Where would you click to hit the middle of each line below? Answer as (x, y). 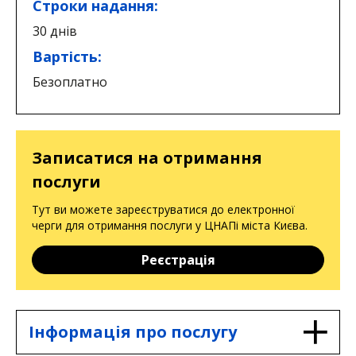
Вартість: (67, 56)
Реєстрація (178, 259)
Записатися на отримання (147, 157)
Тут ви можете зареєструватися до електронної (163, 209)
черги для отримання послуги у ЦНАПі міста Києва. (170, 225)
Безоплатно (70, 81)
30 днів (55, 31)
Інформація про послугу (133, 331)
